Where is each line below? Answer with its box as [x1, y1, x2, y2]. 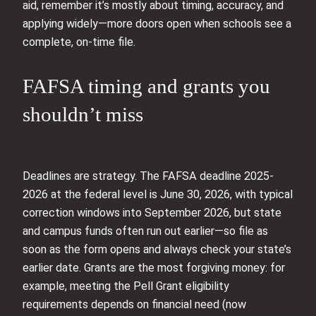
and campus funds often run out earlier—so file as [23, 224, 268, 238]
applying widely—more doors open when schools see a [23, 17, 291, 31]
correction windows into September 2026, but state [23, 206, 281, 220]
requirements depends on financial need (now [23, 298, 246, 312]
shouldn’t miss [23, 103, 143, 126]
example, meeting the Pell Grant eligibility [23, 279, 229, 293]
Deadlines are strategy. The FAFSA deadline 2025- [23, 169, 274, 183]
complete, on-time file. [23, 35, 135, 49]
